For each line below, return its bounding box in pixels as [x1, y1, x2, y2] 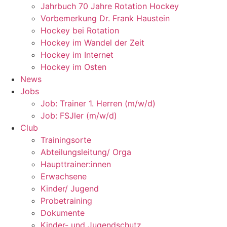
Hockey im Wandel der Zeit [41, 37, 144, 48]
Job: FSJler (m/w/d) [41, 110, 117, 121]
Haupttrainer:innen [41, 159, 111, 169]
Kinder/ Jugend [41, 183, 99, 194]
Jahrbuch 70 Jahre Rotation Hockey [41, 1, 179, 11]
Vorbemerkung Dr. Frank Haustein [41, 13, 170, 23]
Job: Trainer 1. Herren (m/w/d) [41, 98, 156, 108]
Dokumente [41, 208, 85, 218]
